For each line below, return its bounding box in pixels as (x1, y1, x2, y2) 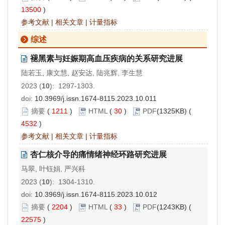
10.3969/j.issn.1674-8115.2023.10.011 (35, 94, 157, 102)
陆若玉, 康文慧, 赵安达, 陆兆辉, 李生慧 (21, 68, 143, 77)
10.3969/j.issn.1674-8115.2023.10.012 (35, 190, 157, 198)
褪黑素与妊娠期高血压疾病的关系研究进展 (30, 54, 183, 63)
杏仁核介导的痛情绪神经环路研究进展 (30, 150, 167, 159)
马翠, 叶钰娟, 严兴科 (21, 164, 85, 173)
